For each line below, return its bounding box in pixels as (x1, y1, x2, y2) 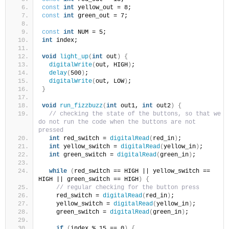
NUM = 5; (74, 29, 106, 36)
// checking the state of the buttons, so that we (49, 110, 221, 118)
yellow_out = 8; (74, 4, 131, 12)
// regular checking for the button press (56, 184, 199, 192)
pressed (38, 127, 63, 134)
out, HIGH (96, 61, 128, 69)
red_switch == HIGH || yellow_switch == (74, 168, 210, 175)
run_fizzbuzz (60, 102, 103, 110)
